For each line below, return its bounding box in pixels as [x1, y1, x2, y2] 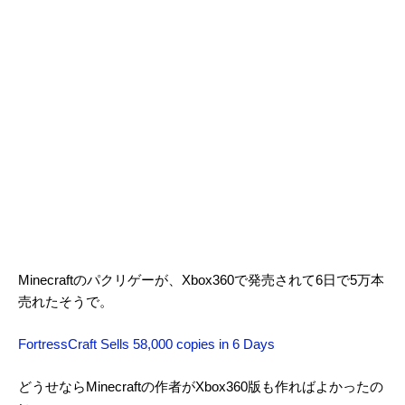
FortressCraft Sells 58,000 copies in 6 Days [18, 337, 275, 353]
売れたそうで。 [18, 294, 113, 309]
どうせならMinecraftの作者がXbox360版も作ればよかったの [18, 380, 383, 395]
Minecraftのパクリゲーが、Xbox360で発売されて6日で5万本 [18, 272, 384, 287]
